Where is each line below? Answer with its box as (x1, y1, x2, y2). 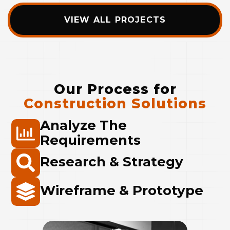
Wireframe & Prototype (40, 182, 203, 199)
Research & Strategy (40, 154, 183, 170)
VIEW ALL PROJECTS (64, 14, 166, 25)
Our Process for (53, 81, 177, 98)
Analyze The (40, 117, 127, 133)
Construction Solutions (24, 95, 206, 112)
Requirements (40, 131, 141, 148)
